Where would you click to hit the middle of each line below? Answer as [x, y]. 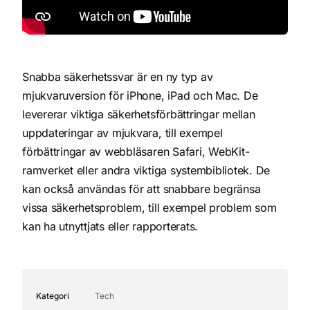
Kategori [53, 296]
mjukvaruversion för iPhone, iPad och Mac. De [140, 95]
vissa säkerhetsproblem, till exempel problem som [149, 207]
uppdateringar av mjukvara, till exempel [122, 133]
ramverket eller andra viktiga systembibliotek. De [146, 170]
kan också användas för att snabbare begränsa [142, 189]
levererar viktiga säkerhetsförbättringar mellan [139, 114]
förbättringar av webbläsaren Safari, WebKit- [136, 151]
